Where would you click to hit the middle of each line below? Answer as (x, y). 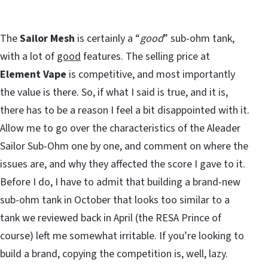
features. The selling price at (145, 57)
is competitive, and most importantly (151, 75)
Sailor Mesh (47, 39)
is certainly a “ (107, 39)
